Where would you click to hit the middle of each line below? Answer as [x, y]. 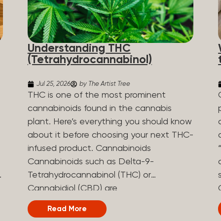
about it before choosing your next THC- [110, 135]
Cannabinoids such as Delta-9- [91, 162]
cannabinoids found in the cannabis [99, 108]
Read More [67, 209]
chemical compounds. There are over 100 [110, 215]
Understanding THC [79, 48]
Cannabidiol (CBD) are [72, 188]
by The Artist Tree [105, 84]
